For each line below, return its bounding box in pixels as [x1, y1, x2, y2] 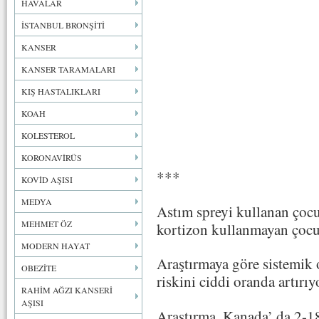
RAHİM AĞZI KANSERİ [21, 284, 113, 296]
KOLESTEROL [21, 130, 75, 141]
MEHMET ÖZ [21, 218, 72, 229]
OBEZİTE [21, 262, 56, 273]
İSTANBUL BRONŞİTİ [21, 19, 105, 31]
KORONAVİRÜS [21, 152, 82, 163]
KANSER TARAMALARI [21, 63, 115, 75]
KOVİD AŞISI [21, 174, 73, 185]
